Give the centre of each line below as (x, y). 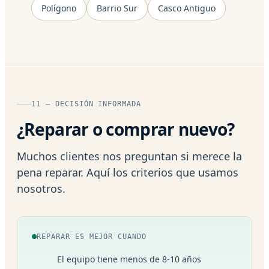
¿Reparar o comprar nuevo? (126, 129)
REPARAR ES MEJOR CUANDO (92, 236)
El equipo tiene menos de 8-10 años (129, 259)
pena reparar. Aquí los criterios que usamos (128, 172)
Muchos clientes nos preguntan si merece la (129, 156)
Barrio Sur (117, 8)
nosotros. (41, 188)
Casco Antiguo (187, 8)
